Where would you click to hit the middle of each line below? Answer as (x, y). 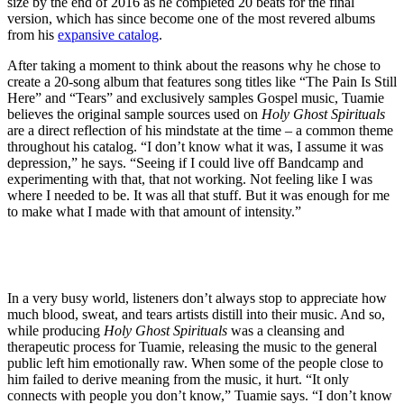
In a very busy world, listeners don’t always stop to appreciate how (197, 298)
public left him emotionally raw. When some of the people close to (195, 363)
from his (32, 35)
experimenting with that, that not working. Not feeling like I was (190, 179)
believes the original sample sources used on (134, 115)
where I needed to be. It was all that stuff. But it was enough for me (198, 196)
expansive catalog (108, 35)
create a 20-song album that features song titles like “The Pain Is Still (202, 82)
